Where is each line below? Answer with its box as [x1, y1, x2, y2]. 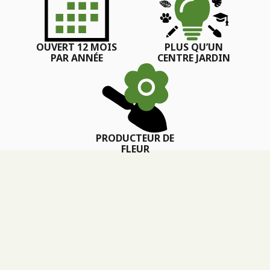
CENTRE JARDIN [157, 51, 230, 64]
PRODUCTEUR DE [96, 131, 174, 145]
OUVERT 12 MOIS [36, 40, 117, 54]
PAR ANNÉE [50, 51, 103, 64]
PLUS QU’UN [164, 40, 223, 54]
